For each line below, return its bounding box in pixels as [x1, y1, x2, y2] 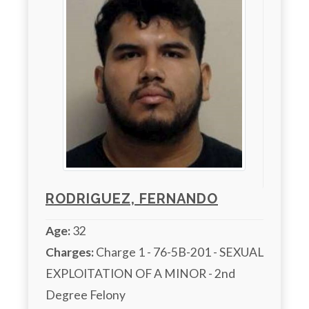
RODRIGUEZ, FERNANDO [46, 190, 218, 207]
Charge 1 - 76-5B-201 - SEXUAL [94, 244, 263, 259]
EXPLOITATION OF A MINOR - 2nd [46, 266, 235, 281]
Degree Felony [46, 287, 126, 302]
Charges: [46, 244, 94, 259]
